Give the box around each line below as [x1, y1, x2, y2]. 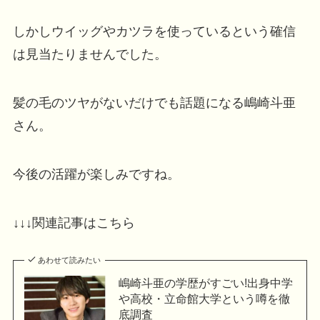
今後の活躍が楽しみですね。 [12, 166, 180, 181]
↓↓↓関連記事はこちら [12, 215, 135, 230]
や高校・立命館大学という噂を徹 [118, 291, 290, 305]
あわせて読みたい [38, 255, 101, 264]
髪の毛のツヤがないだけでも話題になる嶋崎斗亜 [12, 96, 296, 111]
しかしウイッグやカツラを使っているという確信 [12, 24, 296, 39]
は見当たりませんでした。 [12, 47, 167, 62]
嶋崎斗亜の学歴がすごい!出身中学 [118, 276, 293, 289]
